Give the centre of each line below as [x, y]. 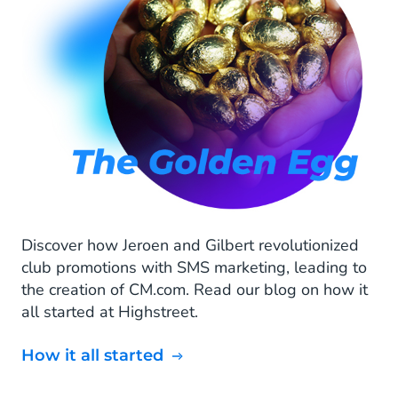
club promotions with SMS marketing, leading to [194, 268]
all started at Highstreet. [110, 312]
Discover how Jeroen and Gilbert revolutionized [190, 246]
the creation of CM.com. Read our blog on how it [195, 290]
